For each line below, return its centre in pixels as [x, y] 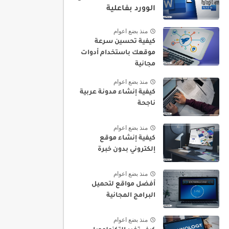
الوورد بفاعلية [131, 9]
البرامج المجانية [131, 196]
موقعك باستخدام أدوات [118, 53]
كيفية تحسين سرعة [125, 42]
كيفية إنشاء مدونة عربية [118, 93]
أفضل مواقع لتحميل [123, 185]
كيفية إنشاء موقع [128, 139]
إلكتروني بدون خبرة [127, 150]
